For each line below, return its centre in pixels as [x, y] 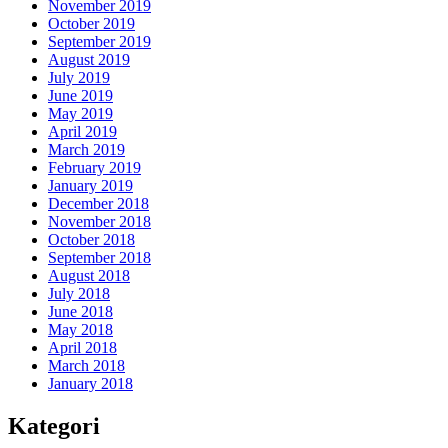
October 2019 [91, 23]
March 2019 [86, 149]
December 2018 [98, 203]
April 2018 [82, 347]
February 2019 [94, 167]
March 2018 [86, 365]
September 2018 [99, 257]
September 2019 [99, 41]
